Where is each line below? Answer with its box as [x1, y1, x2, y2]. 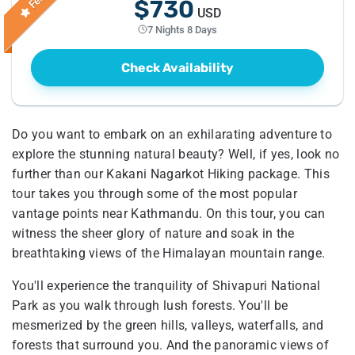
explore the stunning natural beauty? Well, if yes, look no [12, 146, 340, 162]
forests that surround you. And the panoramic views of [12, 337, 329, 353]
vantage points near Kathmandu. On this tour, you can [12, 205, 326, 221]
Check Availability [121, 59, 234, 75]
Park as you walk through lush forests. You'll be [12, 297, 288, 313]
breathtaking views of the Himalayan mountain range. [12, 245, 326, 261]
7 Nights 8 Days [147, 23, 217, 36]
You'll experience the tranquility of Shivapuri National [12, 277, 321, 293]
